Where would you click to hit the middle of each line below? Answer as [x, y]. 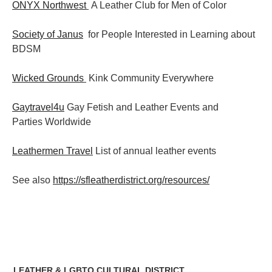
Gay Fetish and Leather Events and [141, 107]
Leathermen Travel [53, 151]
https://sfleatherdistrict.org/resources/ [131, 180]
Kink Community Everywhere [150, 78]
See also [32, 180]
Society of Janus [48, 34]
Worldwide [68, 121]
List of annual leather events [155, 151]
